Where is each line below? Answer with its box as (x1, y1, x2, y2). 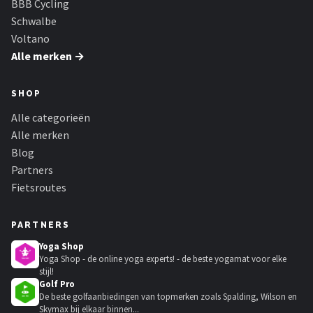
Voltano (11, 31, 50, 46)
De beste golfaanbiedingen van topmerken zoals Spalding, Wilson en (39, 291, 297, 303)
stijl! (39, 265, 54, 278)
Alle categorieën (11, 110, 90, 125)
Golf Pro (39, 278, 75, 291)
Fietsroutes (11, 180, 66, 195)
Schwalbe (11, 14, 57, 29)
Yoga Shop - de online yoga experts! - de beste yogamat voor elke (39, 253, 286, 265)
